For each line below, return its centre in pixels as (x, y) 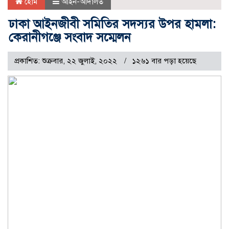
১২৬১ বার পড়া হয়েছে (164, 61)
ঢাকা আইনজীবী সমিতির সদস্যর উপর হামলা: (112, 24)
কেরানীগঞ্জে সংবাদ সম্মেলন (70, 38)
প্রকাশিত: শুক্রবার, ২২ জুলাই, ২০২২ (67, 61)
